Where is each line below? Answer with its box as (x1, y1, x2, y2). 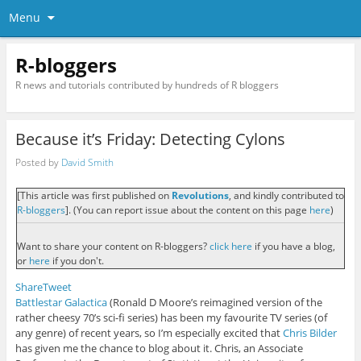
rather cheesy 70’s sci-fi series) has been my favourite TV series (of (15, 309, 327, 325)
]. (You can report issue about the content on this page (64, 203, 309, 218)
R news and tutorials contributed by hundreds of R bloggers (15, 77, 279, 92)
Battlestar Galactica (15, 294, 107, 309)
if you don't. (49, 253, 104, 268)
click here (206, 239, 252, 253)
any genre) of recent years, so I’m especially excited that (15, 325, 283, 340)
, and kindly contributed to (228, 189, 344, 203)
